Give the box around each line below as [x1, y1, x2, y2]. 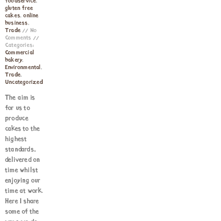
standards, [5, 146, 36, 153]
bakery [5, 57, 23, 63]
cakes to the [5, 125, 40, 133]
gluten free [5, 5, 34, 11]
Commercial [5, 50, 35, 56]
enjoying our [5, 177, 41, 184]
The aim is [5, 94, 36, 102]
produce [5, 115, 29, 122]
